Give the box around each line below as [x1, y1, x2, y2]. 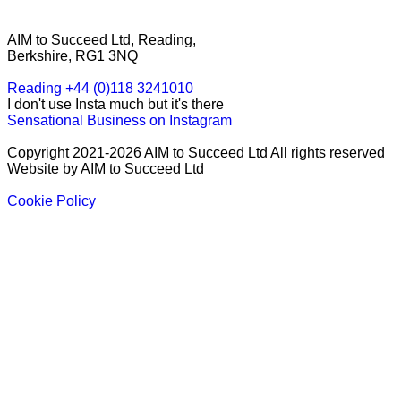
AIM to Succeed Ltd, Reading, [7, 32, 196, 48]
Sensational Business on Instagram [7, 113, 232, 129]
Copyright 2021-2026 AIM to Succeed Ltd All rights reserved [7, 145, 385, 161]
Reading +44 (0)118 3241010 [7, 81, 193, 97]
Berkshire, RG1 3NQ [7, 48, 138, 64]
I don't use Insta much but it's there [7, 97, 224, 113]
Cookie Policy [7, 193, 96, 209]
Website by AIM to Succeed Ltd [7, 161, 204, 177]
